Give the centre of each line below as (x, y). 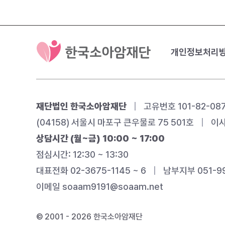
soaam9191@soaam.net (113, 187)
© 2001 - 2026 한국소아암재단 (89, 217)
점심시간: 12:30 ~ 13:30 (82, 154)
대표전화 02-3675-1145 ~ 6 (92, 171)
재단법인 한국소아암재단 (81, 106)
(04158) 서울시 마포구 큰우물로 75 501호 (116, 122)
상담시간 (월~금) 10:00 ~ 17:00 (100, 138)
